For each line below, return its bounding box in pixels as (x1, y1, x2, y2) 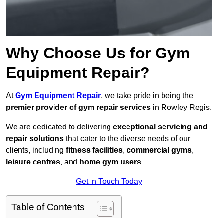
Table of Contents (11, 202, 85, 213)
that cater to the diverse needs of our (64, 134, 190, 143)
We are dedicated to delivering (6, 123, 113, 131)
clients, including (6, 146, 66, 155)
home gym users (79, 158, 141, 166)
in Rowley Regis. (151, 103, 212, 112)
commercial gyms (127, 146, 192, 155)
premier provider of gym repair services (6, 103, 151, 112)
